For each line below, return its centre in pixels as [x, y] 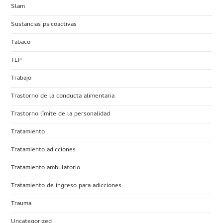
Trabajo [21, 78]
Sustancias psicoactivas [44, 24]
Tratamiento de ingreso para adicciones [66, 186]
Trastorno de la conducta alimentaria [63, 96]
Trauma [21, 204]
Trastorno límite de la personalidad [61, 114]
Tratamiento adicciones [44, 150]
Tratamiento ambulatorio [46, 168]
